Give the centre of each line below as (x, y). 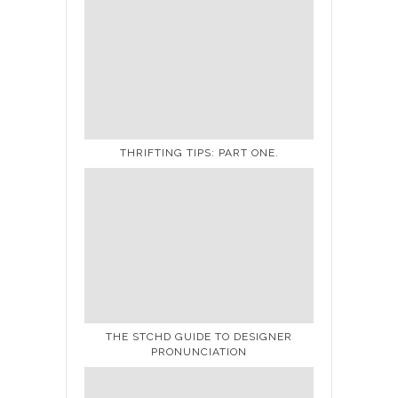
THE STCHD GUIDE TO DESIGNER (199, 336)
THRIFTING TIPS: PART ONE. (199, 152)
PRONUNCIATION (199, 351)
